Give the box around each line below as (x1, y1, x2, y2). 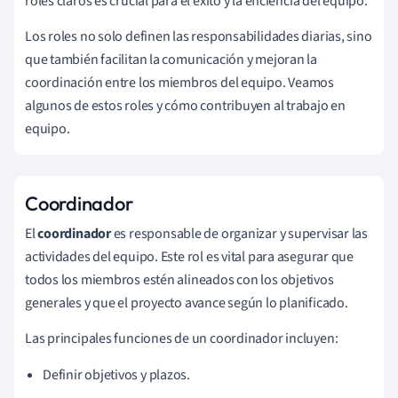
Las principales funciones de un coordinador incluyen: (25, 328, 338, 348)
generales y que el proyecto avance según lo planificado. (25, 292, 348, 313)
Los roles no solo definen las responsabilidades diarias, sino (25, 26, 372, 46)
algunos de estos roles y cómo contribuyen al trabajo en (25, 95, 346, 115)
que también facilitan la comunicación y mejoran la (25, 49, 317, 69)
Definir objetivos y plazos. (43, 364, 191, 385)
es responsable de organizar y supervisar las (110, 223, 369, 243)
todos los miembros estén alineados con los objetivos (25, 269, 334, 290)
